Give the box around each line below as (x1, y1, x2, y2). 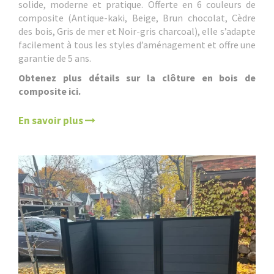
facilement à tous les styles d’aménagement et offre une (18, 38, 256, 51)
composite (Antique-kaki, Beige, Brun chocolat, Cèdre (18, 11, 256, 24)
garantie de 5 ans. (18, 51, 91, 64)
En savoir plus (18, 113, 85, 127)
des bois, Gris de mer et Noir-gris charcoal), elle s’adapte (18, 24, 256, 37)
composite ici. (18, 84, 81, 97)
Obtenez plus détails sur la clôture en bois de (18, 71, 256, 84)
